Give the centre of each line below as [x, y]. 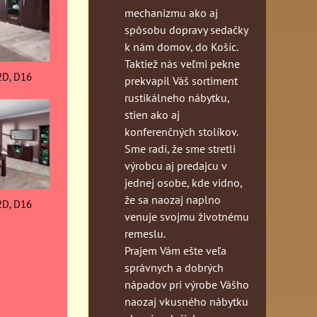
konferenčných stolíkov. [181, 131]
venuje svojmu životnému [187, 216]
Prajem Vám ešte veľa [175, 250]
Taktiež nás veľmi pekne [182, 63]
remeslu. [145, 233]
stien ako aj [152, 114]
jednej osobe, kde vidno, [183, 182]
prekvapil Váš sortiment [181, 80]
